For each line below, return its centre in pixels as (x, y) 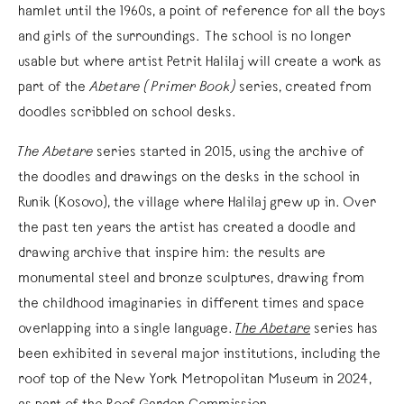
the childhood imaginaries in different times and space (191, 304)
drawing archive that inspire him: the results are (172, 254)
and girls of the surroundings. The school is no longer (184, 37)
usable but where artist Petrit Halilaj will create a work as (200, 63)
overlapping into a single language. (127, 330)
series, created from (305, 88)
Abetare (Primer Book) (162, 88)
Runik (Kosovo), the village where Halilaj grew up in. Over (197, 203)
